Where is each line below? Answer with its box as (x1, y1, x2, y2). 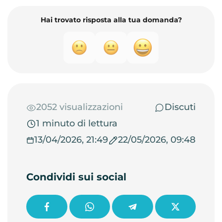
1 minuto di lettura (36, 118, 117, 129)
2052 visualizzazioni (36, 102, 123, 112)
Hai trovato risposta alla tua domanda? (40, 15, 182, 24)
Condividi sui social (26, 171, 126, 183)
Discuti (165, 102, 196, 112)
